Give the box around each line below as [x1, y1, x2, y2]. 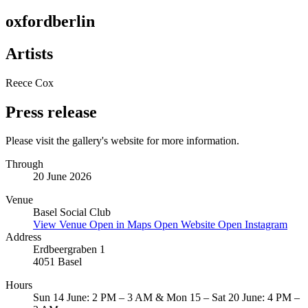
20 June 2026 [33, 170, 91, 183]
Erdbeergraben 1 [33, 243, 105, 256]
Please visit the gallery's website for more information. [5, 135, 239, 147]
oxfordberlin [5, 12, 95, 30]
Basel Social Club [33, 206, 111, 219]
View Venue [33, 219, 89, 231]
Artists [5, 44, 53, 63]
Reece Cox [5, 76, 54, 89]
